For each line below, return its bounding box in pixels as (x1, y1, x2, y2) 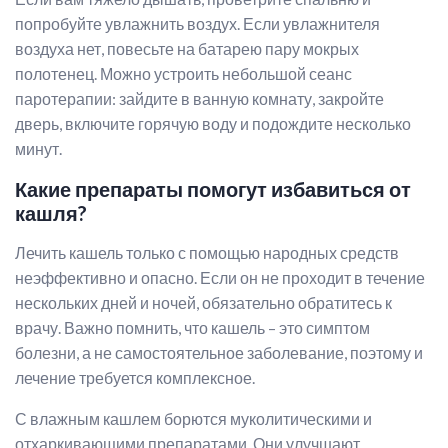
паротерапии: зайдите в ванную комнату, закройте (15, 89, 384, 108)
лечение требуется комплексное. (15, 368, 255, 387)
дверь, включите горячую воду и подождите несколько (15, 114, 411, 133)
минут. (15, 139, 62, 158)
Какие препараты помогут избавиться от (15, 177, 411, 201)
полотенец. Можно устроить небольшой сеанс (15, 64, 352, 83)
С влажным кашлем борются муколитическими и (15, 409, 372, 428)
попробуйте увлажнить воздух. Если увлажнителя (15, 14, 380, 33)
